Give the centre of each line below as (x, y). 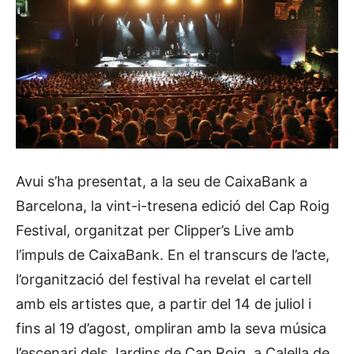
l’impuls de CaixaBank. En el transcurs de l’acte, (173, 254)
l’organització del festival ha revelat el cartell (164, 279)
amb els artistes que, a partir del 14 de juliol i (164, 303)
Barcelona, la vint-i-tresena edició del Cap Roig (173, 205)
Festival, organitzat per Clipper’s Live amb (155, 230)
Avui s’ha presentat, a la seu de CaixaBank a (162, 181)
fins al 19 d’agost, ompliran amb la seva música (171, 328)
